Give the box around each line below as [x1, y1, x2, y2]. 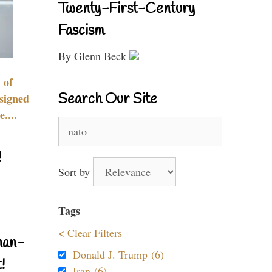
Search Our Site [58, 90, 157, 109]
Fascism [58, 21, 104, 41]
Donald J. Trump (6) [73, 247, 164, 262]
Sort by [58, 165, 93, 179]
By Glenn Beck [58, 49, 129, 63]
